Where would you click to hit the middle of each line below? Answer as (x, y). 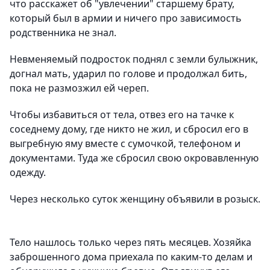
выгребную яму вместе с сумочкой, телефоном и (125, 143)
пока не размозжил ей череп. (79, 88)
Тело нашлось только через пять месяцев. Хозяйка (130, 242)
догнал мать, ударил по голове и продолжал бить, (128, 74)
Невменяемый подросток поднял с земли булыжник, (134, 59)
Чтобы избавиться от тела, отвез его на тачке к (122, 115)
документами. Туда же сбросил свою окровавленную (134, 158)
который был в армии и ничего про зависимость (126, 18)
